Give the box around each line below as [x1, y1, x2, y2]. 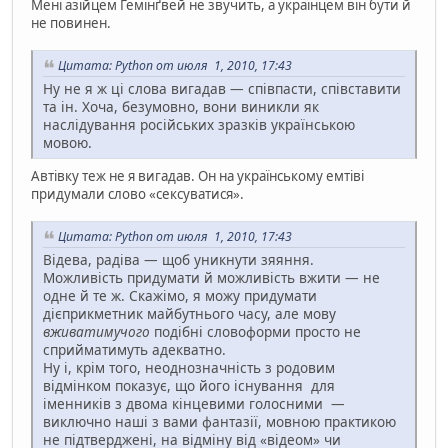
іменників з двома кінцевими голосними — [43, 393, 345, 413]
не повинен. [31, 14, 111, 33]
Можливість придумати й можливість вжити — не [43, 267, 380, 287]
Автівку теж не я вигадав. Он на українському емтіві [31, 167, 364, 186]
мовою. [43, 133, 92, 153]
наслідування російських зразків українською [43, 115, 355, 135]
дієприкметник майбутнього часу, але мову [43, 303, 336, 323]
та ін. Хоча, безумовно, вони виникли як [43, 97, 319, 117]
